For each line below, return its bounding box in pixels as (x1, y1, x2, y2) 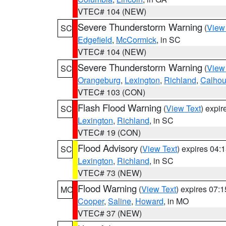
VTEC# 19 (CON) (78, 127, 141, 138)
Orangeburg (78, 74, 121, 86)
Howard (135, 195, 163, 207)
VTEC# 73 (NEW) (78, 167, 142, 179)
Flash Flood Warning (78, 101, 161, 114)
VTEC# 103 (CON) (78, 86, 145, 98)
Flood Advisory (78, 141, 138, 154)
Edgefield (78, 34, 112, 45)
